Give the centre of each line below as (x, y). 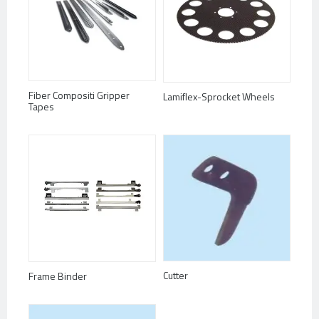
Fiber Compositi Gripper (79, 95)
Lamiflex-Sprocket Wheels (219, 97)
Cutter (176, 275)
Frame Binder (58, 276)
